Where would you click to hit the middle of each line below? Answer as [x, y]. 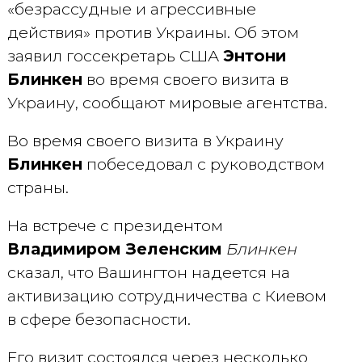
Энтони [254, 56]
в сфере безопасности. [99, 319]
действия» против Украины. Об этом [153, 32]
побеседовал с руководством [203, 164]
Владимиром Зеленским [114, 249]
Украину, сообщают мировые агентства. [167, 103]
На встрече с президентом [115, 225]
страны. [38, 187]
